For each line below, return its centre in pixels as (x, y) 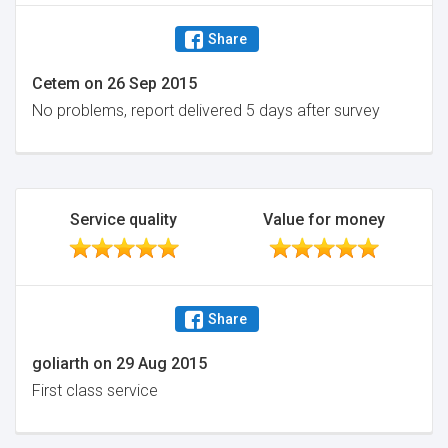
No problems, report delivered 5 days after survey (206, 110)
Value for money (324, 219)
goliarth (60, 363)
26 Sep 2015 (152, 83)
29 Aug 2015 (161, 363)
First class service (95, 390)
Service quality (124, 219)
